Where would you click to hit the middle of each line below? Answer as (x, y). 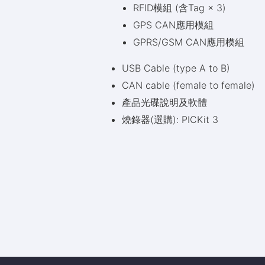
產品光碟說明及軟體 (165, 102)
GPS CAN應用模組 (173, 25)
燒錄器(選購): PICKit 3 (170, 119)
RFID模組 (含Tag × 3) (180, 8)
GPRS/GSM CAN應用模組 (189, 42)
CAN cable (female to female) (189, 85)
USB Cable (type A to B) (176, 68)
